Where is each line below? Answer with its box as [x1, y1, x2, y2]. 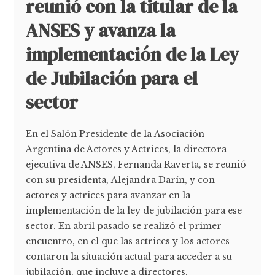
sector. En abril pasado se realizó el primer [26, 220, 222, 232]
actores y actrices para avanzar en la [26, 190, 191, 201]
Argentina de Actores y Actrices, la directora [26, 144, 227, 155]
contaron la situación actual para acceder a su [26, 251, 233, 263]
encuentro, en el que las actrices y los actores [26, 236, 230, 247]
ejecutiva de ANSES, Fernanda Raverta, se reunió [26, 159, 247, 171]
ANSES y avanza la [26, 18, 176, 44]
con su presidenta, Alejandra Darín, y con [26, 174, 215, 186]
